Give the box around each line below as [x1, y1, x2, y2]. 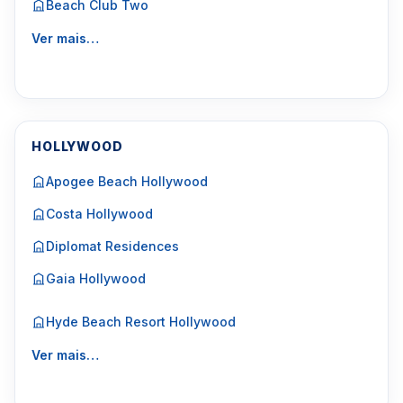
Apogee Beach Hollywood [46, 174, 208, 189]
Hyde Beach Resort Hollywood [46, 314, 236, 329]
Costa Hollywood [46, 206, 153, 221]
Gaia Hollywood [46, 271, 146, 286]
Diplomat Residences [46, 238, 179, 254]
